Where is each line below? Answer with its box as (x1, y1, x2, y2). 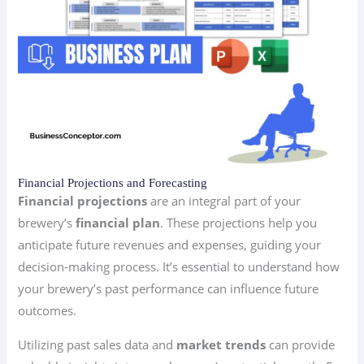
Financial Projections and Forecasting (18, 176, 208, 190)
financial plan (76, 214, 161, 232)
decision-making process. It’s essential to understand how (18, 258, 340, 275)
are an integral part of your (147, 193, 301, 210)
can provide (266, 336, 336, 353)
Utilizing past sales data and (18, 336, 177, 353)
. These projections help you (160, 214, 318, 232)
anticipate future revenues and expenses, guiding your (18, 236, 322, 253)
